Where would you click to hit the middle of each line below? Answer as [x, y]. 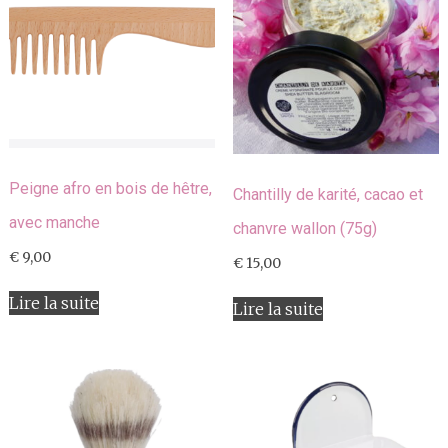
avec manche [54, 223]
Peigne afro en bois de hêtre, [110, 189]
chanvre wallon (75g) [304, 229]
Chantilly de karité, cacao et [327, 195]
